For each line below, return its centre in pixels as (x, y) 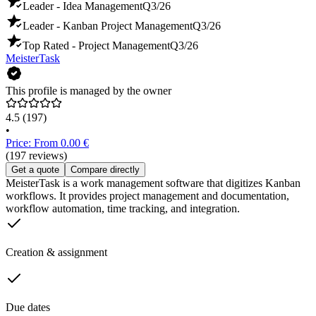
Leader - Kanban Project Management (108, 26)
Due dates (28, 308)
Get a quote (35, 170)
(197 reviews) (36, 156)
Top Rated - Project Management (96, 46)
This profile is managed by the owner (89, 91)
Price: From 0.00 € (47, 143)
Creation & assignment (56, 253)
